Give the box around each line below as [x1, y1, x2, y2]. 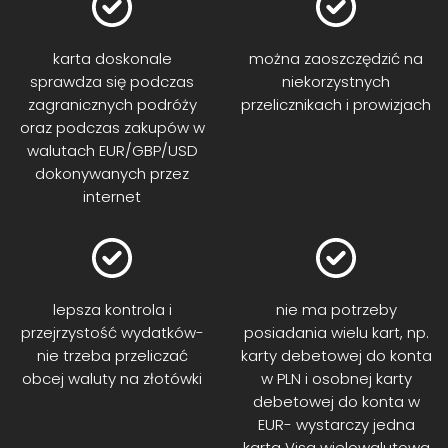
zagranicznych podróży [27, 94, 197, 115]
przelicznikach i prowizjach [241, 94, 431, 115]
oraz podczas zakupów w [19, 117, 205, 138]
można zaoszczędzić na [249, 48, 423, 69]
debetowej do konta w [252, 391, 420, 412]
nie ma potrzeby [275, 299, 397, 320]
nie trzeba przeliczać [36, 345, 188, 366]
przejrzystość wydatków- [20, 322, 204, 343]
